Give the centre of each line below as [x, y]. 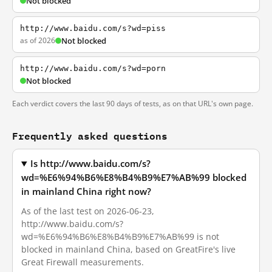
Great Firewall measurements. [83, 262]
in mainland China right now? [86, 192]
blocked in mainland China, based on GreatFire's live [128, 249]
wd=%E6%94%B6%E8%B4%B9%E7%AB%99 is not [120, 236]
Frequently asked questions [90, 136]
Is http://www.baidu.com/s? [91, 164]
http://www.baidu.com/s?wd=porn [93, 68]
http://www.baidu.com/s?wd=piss [93, 28]
